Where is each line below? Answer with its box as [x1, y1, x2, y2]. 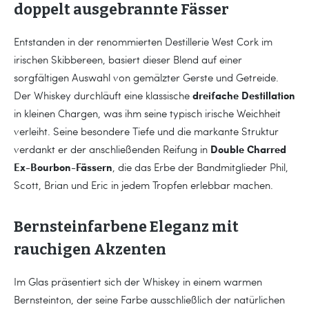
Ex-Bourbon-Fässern [14, 159, 112, 175]
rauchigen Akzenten [14, 241, 166, 259]
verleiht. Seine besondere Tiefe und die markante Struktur [14, 124, 279, 139]
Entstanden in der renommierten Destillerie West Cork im [14, 34, 272, 49]
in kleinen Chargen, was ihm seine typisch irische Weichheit [14, 106, 281, 121]
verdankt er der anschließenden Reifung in [14, 142, 210, 157]
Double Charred [210, 141, 286, 157]
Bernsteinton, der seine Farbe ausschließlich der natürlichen [14, 292, 285, 307]
